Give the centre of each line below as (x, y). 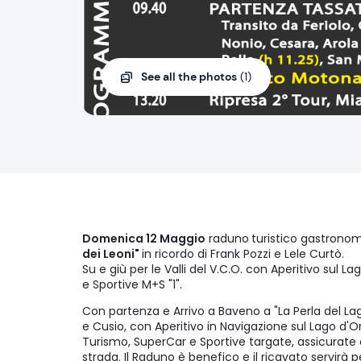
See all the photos (189, 77)
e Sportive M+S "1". (132, 285)
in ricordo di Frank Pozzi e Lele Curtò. (245, 254)
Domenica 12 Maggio (144, 239)
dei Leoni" (112, 254)
